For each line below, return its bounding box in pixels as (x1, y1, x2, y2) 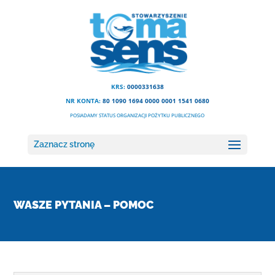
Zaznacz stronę (33, 139, 95, 149)
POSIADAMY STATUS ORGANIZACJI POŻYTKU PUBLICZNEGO (70, 112, 205, 118)
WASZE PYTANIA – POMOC (14, 198, 154, 211)
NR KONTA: (65, 97, 103, 105)
